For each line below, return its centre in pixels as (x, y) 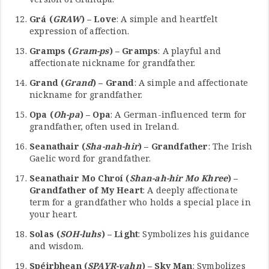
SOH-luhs (81, 234)
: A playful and (189, 50)
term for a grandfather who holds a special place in (140, 202)
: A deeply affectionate (190, 190)
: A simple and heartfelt (167, 19)
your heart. (53, 214)
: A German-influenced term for (178, 114)
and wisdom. (56, 246)
